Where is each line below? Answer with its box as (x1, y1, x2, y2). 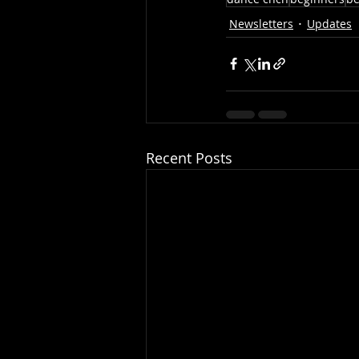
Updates (307, 15, 352, 31)
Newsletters (229, 15, 293, 31)
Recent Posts (146, 147, 232, 167)
